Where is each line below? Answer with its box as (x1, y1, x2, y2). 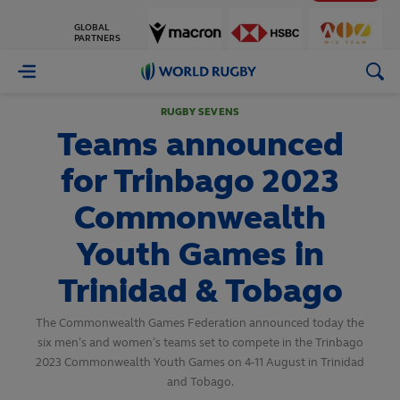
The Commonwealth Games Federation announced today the (36, 316, 364, 330)
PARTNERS (74, 25, 121, 36)
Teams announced (56, 124, 344, 164)
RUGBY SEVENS (160, 106, 240, 118)
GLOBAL (74, 14, 109, 25)
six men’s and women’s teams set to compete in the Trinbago (37, 336, 363, 350)
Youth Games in (76, 234, 324, 274)
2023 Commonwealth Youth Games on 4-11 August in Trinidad (36, 355, 364, 370)
